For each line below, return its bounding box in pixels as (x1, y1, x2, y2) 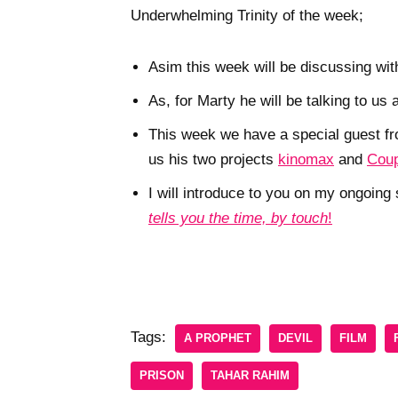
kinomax (278, 151, 334, 169)
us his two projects (148, 151, 278, 169)
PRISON (139, 369, 184, 383)
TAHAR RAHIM (211, 369, 290, 383)
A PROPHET (184, 331, 251, 346)
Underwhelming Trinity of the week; (131, 7, 363, 25)
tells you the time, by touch (148, 210, 328, 227)
